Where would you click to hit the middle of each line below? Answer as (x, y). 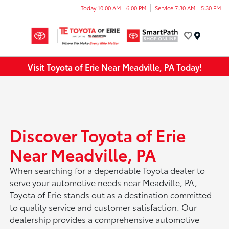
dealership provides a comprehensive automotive (105, 219)
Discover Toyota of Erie (98, 135)
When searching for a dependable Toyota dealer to (108, 170)
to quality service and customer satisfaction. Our (104, 207)
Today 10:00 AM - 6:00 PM (113, 7)
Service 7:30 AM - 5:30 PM (188, 7)
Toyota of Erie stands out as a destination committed (111, 195)
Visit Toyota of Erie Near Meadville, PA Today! (114, 66)
